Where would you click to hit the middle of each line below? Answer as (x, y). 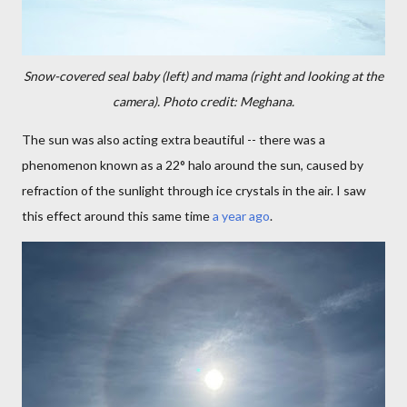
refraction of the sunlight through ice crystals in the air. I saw (194, 190)
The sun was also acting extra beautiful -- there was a (174, 139)
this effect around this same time (117, 216)
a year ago (241, 216)
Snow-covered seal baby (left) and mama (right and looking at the (203, 76)
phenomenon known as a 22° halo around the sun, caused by (193, 165)
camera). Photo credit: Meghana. (203, 101)
